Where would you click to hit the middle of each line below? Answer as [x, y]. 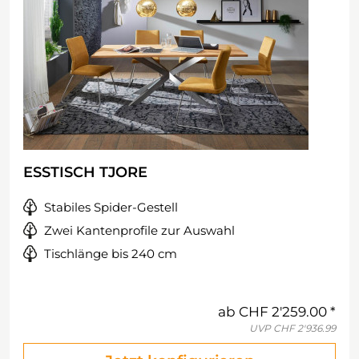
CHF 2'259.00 [283, 312]
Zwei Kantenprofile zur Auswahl [139, 230]
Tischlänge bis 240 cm [111, 254]
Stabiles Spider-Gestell [111, 207]
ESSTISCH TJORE [85, 172]
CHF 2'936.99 [305, 328]
